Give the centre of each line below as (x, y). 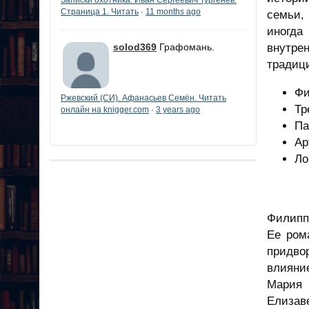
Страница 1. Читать (100, 11)
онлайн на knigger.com (105, 109)
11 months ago (173, 11)
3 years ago (178, 109)
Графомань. (187, 47)
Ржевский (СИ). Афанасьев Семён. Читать (143, 98)
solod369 (135, 47)
